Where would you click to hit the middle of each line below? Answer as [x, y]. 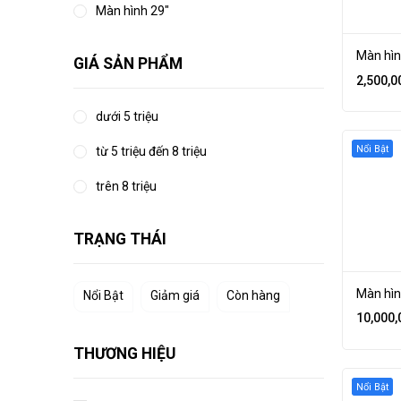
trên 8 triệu [126, 186]
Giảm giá [175, 295]
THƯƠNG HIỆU [124, 354]
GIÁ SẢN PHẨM [128, 64]
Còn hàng [253, 295]
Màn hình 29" [132, 11]
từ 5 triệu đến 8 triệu [151, 151]
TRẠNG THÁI [120, 239]
